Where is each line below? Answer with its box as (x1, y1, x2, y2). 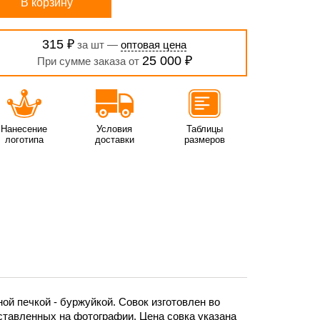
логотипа (4, 134, 44, 145)
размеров (184, 134, 226, 145)
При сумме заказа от (36, 55, 142, 67)
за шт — (74, 39, 121, 51)
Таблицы (186, 124, 224, 134)
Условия (96, 124, 133, 134)
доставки (94, 134, 134, 145)
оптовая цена (121, 39, 187, 51)
